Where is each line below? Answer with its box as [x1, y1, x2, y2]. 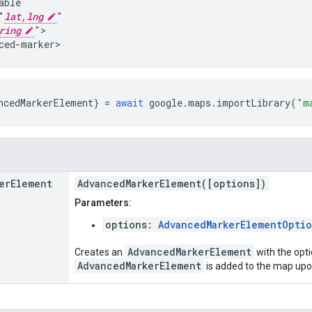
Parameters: [75, 196, 132, 208]
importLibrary [217, 95, 290, 109]
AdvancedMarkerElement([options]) [77, 176, 266, 190]
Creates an [75, 246, 125, 258]
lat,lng [4, 9, 43, 23]
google [149, 95, 182, 109]
